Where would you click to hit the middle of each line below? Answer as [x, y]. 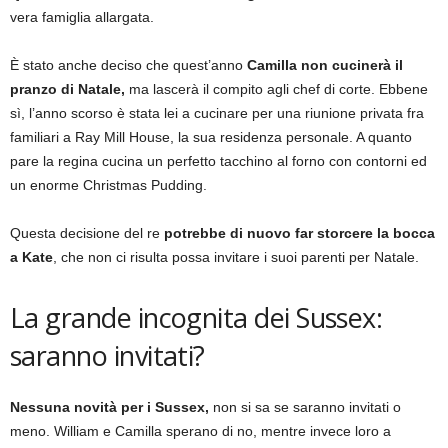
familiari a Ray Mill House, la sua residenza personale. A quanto [211, 137]
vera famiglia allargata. [82, 17]
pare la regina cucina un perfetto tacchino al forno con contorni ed [218, 161]
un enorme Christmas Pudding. [108, 185]
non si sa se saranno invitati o [305, 407]
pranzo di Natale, [69, 89]
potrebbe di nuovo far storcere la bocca [299, 233]
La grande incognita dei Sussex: [196, 317]
